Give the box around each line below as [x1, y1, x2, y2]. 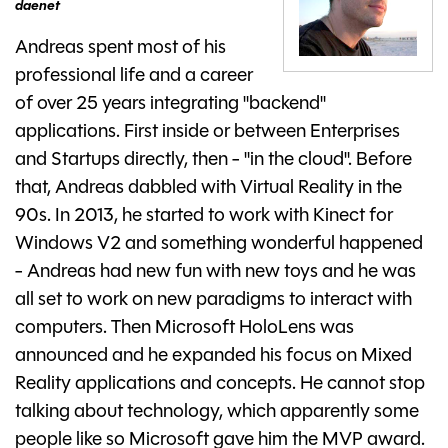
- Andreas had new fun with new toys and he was [15, 263, 416, 283]
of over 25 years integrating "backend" [15, 95, 326, 115]
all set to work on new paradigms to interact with [15, 291, 412, 311]
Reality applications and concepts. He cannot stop [15, 375, 425, 395]
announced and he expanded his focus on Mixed [15, 347, 412, 367]
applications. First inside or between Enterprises [15, 123, 400, 143]
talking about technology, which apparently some [15, 403, 419, 423]
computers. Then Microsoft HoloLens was [15, 319, 354, 339]
